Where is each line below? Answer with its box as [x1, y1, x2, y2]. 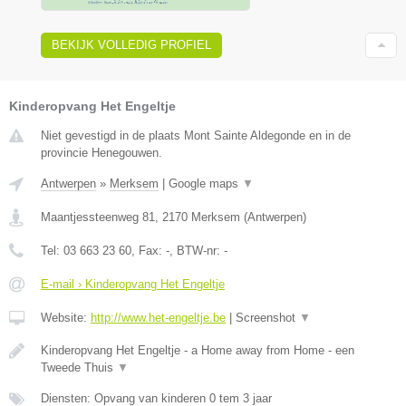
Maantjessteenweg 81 [41, 210, 155, 225]
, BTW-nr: [169, 244, 224, 258]
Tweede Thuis [41, 361, 117, 375]
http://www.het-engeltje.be [91, 311, 226, 325]
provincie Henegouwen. [41, 146, 162, 160]
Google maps [169, 177, 242, 191]
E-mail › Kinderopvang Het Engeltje [41, 277, 225, 292]
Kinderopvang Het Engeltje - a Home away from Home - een [41, 343, 354, 358]
